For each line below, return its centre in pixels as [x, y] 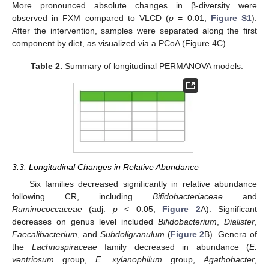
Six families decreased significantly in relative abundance [143, 184]
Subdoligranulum [132, 234]
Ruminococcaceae [47, 209]
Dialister [239, 222]
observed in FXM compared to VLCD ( [91, 18]
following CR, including [82, 197]
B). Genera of [231, 234]
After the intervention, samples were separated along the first [134, 31]
